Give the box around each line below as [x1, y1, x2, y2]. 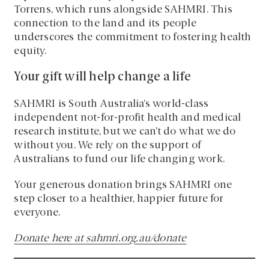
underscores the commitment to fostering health [14, 32, 252, 43]
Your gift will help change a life [14, 71, 192, 84]
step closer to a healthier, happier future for [14, 194, 224, 205]
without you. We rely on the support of [14, 141, 201, 151]
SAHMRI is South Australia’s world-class [14, 99, 209, 110]
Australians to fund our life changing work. [14, 154, 225, 165]
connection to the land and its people [14, 19, 196, 29]
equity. [14, 46, 46, 57]
